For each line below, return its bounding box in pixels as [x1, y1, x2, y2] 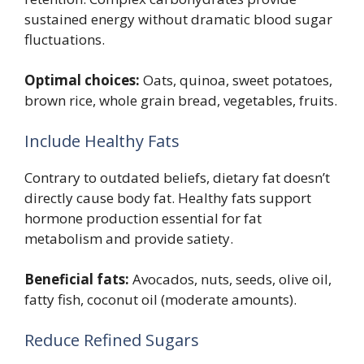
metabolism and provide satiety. [24, 228, 233, 248]
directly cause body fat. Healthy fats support [24, 188, 311, 207]
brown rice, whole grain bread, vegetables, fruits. [24, 91, 337, 110]
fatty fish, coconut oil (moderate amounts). [24, 290, 297, 310]
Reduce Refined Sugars [24, 328, 199, 351]
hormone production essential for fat [24, 208, 262, 227]
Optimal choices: [24, 71, 140, 90]
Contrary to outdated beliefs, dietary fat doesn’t [24, 167, 330, 187]
